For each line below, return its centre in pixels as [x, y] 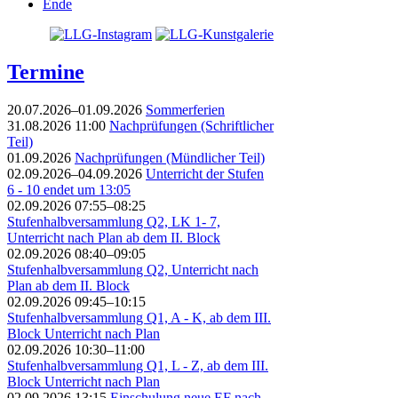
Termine [46, 72]
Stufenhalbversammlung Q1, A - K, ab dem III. [139, 318]
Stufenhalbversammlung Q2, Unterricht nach [133, 270]
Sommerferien [185, 110]
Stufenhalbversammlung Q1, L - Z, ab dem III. [138, 366]
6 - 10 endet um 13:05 [69, 190]
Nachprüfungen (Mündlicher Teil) [170, 158]
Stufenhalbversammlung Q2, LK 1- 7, [114, 222]
